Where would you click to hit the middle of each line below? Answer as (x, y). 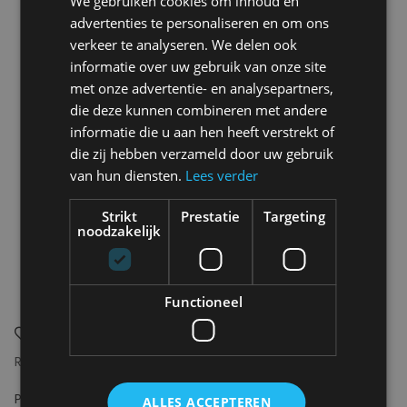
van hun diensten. (128, 175)
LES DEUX (236, 362)
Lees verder (222, 175)
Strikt (119, 216)
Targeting (295, 216)
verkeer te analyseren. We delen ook (184, 45)
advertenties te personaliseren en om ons (200, 23)
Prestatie (211, 216)
